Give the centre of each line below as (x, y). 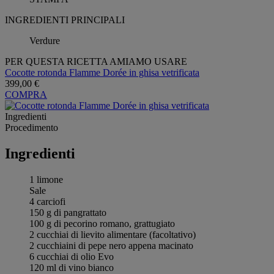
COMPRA (26, 94)
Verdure (45, 40)
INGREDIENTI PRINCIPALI (65, 20)
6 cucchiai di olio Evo (72, 256)
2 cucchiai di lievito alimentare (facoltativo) (113, 234)
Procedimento (31, 127)
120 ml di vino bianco (72, 267)
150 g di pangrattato (68, 212)
